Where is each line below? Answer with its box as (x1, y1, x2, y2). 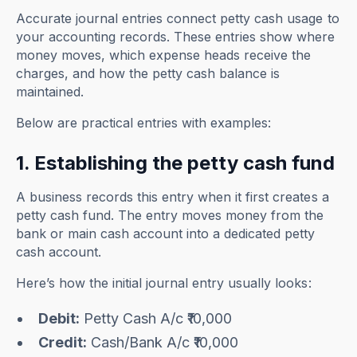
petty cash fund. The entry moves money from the (16, 207, 324, 224)
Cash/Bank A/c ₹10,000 (87, 334, 239, 351)
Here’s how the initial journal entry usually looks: (16, 275, 312, 292)
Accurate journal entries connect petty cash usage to (16, 10, 339, 27)
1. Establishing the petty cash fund (16, 151, 335, 175)
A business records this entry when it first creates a (16, 189, 329, 206)
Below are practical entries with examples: (16, 115, 272, 131)
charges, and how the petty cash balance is (16, 65, 280, 82)
